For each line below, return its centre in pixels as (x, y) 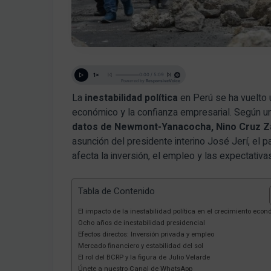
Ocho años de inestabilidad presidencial (142, 223)
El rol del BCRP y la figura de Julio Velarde (144, 258)
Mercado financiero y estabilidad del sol (141, 246)
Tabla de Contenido (116, 191)
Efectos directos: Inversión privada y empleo (146, 235)
